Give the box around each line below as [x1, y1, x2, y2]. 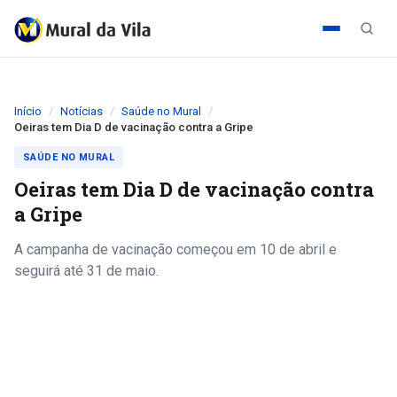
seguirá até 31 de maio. [14, 262, 159, 279]
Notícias [60, 105, 103, 118]
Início [14, 105, 42, 118]
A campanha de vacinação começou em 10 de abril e [14, 241, 337, 258]
